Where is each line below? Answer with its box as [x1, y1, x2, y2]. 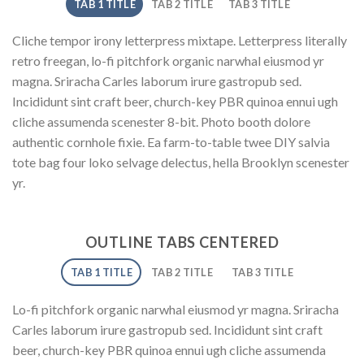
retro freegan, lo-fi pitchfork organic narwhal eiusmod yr [12, 53, 324, 69]
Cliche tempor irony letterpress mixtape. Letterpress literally [12, 32, 347, 49]
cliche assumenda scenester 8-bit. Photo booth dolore [12, 114, 310, 130]
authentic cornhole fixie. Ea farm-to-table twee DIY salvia [12, 134, 330, 150]
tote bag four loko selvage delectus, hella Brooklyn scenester [12, 154, 349, 171]
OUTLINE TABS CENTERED [84, 233, 279, 252]
